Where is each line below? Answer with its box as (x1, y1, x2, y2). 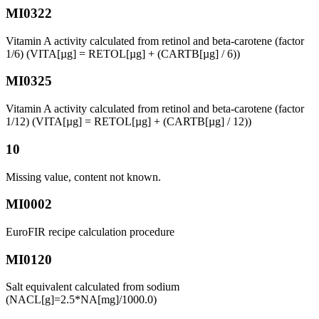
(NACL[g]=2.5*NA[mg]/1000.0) (6, 293, 157, 306)
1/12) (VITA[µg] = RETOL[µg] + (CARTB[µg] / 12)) (6, 115, 251, 128)
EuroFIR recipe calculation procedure (6, 225, 174, 238)
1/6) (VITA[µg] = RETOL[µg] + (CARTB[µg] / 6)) (6, 47, 240, 60)
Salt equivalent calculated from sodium (6, 281, 179, 293)
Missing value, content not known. (6, 170, 161, 183)
